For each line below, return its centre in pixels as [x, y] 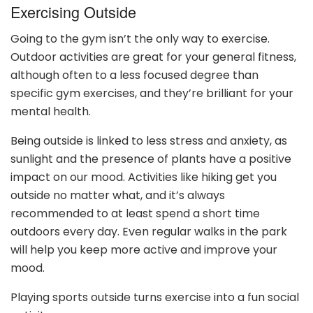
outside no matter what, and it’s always [118, 196]
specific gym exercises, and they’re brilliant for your [152, 94]
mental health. [51, 112]
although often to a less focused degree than [134, 75]
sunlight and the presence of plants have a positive [151, 159]
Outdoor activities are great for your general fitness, [153, 57]
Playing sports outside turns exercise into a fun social [155, 298]
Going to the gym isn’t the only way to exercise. [140, 39]
